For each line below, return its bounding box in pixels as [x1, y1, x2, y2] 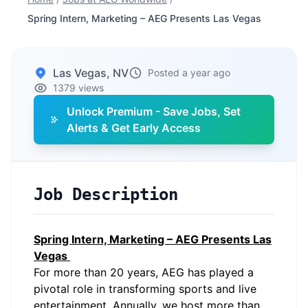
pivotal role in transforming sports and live [34, 282, 256, 296]
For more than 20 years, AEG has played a [34, 265, 254, 279]
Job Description [34, 185, 178, 204]
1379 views [53, 82, 104, 93]
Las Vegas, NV [53, 66, 129, 80]
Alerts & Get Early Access [67, 121, 201, 135]
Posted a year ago [148, 67, 230, 78]
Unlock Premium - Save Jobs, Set [67, 104, 241, 118]
